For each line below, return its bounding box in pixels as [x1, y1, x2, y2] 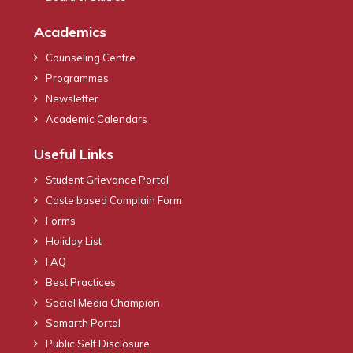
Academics [34, 22, 106, 41]
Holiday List [46, 234, 102, 247]
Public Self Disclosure [46, 336, 150, 350]
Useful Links [34, 144, 113, 163]
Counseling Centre [46, 50, 136, 64]
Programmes [46, 71, 109, 84]
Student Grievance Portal [46, 173, 169, 186]
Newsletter [46, 91, 98, 105]
